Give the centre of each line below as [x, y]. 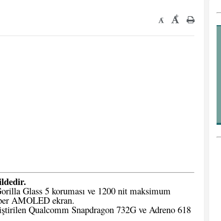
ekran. [62, 200]
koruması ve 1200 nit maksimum [110, 191]
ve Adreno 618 [164, 209]
